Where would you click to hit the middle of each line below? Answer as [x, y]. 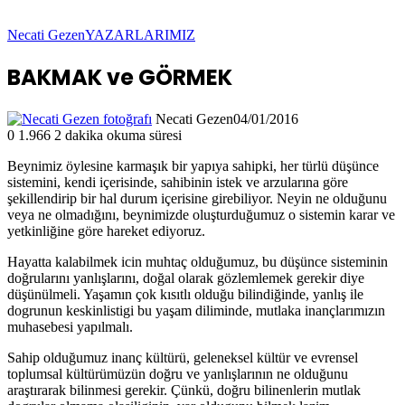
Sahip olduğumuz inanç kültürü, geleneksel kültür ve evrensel [183, 357]
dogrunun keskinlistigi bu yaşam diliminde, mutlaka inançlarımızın [196, 310]
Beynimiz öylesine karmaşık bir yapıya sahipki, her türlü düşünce [193, 165]
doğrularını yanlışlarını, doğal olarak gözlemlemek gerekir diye [186, 278]
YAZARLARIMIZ [140, 35]
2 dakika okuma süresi [118, 135]
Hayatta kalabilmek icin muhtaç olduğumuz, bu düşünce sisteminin [198, 261]
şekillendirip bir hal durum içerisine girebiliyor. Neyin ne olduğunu [197, 198]
